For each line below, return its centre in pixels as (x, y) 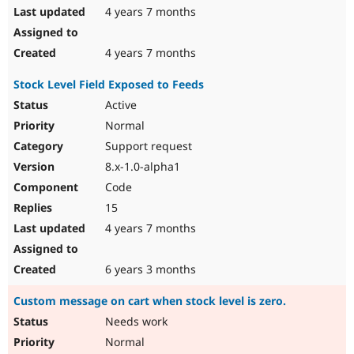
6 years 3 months (149, 269)
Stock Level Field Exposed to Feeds (109, 85)
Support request (147, 146)
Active (119, 105)
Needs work (135, 322)
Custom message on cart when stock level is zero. (150, 301)
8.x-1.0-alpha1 (141, 167)
